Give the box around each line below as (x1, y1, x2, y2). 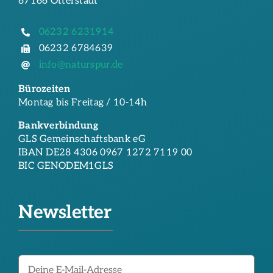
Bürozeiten (18, 83, 70, 96)
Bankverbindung (18, 120, 99, 132)
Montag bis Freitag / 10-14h (18, 97, 147, 109)
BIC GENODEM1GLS (18, 160, 114, 172)
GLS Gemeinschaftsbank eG (18, 133, 146, 146)
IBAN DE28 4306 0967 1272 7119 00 (18, 147, 193, 159)
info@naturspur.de (38, 59, 123, 71)
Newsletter (18, 202, 112, 224)
